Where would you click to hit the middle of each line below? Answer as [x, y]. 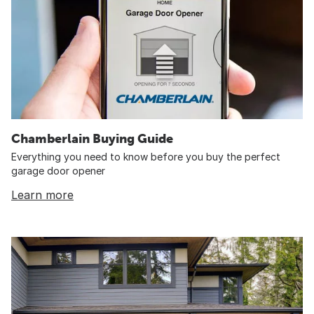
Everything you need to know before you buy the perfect [146, 156]
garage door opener [58, 170]
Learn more [42, 194]
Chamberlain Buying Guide [92, 138]
